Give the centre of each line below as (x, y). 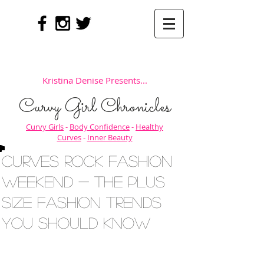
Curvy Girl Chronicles (95, 107)
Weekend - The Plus (83, 181)
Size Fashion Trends (82, 202)
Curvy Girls (45, 127)
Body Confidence (100, 127)
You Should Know (76, 222)
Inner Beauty (110, 137)
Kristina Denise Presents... (95, 80)
